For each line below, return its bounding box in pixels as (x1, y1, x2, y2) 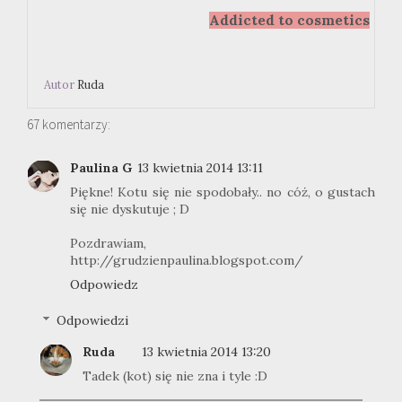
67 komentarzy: (27, 115, 110, 133)
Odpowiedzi (57, 312, 129, 329)
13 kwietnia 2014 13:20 (142, 344, 271, 361)
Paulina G (70, 159, 132, 176)
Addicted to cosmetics (209, 12, 370, 30)
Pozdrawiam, (70, 234, 146, 251)
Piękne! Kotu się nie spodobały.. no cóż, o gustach (70, 183, 375, 200)
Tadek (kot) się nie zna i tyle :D (83, 368, 267, 385)
